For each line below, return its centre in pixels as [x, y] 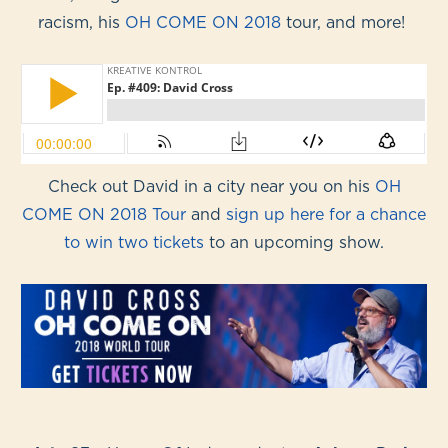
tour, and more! [348, 21]
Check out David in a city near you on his [211, 185]
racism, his [81, 21]
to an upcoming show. [294, 241]
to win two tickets [134, 241]
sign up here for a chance [326, 213]
